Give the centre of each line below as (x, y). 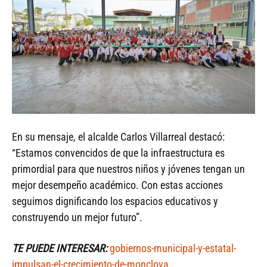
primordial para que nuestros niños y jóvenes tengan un (128, 169)
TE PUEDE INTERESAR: (60, 248)
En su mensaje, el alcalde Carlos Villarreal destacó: (118, 136)
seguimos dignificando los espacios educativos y (115, 201)
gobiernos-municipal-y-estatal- (173, 248)
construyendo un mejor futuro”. (77, 217)
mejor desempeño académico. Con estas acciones (117, 185)
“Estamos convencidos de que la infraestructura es (118, 153)
